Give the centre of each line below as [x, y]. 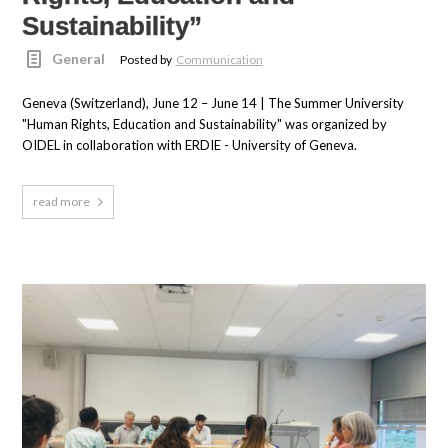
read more [62, 202]
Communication [219, 60]
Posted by [146, 60]
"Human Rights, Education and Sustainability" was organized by [205, 124]
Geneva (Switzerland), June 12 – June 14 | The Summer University [213, 103]
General [78, 59]
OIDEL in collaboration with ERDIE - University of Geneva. [190, 145]
